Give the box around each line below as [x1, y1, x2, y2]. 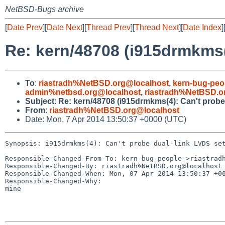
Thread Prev [86, 23, 131, 32]
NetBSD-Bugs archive [5, 5, 84, 14]
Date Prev [7, 23, 43, 32]
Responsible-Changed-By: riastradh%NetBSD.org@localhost [5, 162, 222, 170]
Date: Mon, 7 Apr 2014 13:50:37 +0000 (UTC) [25, 115, 186, 124]
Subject [25, 96, 54, 105]
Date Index [183, 23, 221, 32]
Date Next [47, 23, 82, 32]
